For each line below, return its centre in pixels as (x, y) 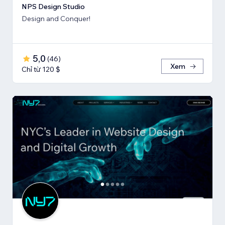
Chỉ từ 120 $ (41, 69)
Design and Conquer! (56, 18)
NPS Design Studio (53, 6)
